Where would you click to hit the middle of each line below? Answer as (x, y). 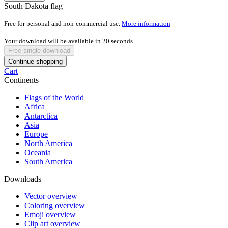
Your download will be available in (53, 41)
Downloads (23, 179)
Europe (36, 134)
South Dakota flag (33, 6)
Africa (35, 106)
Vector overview (51, 196)
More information (146, 23)
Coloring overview (55, 205)
